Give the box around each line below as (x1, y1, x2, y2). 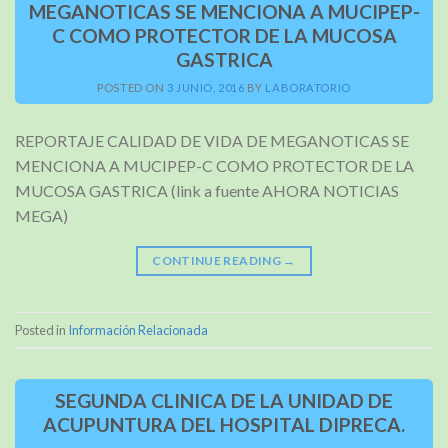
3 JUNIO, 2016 (166, 81, 245, 95)
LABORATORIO (265, 81, 351, 95)
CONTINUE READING (152, 253, 284, 269)
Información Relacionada (68, 321, 208, 338)
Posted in (15, 321, 68, 338)
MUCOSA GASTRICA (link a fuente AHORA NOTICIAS (15, 181, 399, 201)
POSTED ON (97, 81, 167, 95)
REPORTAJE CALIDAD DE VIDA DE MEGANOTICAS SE (15, 131, 409, 151)
